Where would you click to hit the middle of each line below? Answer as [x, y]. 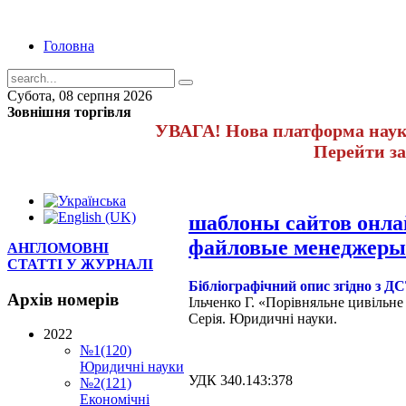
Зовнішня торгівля [69, 112]
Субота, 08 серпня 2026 [80, 96]
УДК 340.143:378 [241, 380]
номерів [86, 299]
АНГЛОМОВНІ [58, 248]
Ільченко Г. [223, 302]
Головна [69, 46]
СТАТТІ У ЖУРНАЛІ [80, 264]
